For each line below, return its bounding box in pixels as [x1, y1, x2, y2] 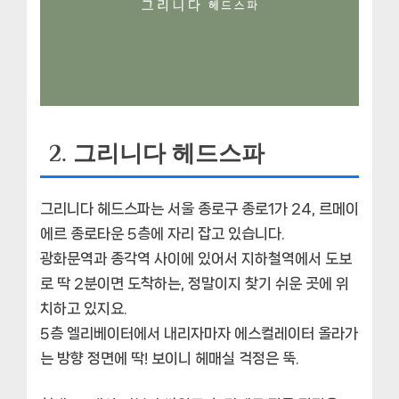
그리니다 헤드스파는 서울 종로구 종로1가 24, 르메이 [40, 200, 359, 217]
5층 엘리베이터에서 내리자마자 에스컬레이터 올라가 [40, 325, 358, 342]
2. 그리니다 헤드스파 [49, 140, 265, 167]
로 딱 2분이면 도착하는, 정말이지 [40, 275, 245, 292]
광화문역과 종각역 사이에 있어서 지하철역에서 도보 [40, 250, 352, 267]
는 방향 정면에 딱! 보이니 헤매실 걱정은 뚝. [40, 350, 299, 367]
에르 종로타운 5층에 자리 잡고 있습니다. [40, 225, 285, 242]
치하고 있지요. [40, 300, 127, 317]
